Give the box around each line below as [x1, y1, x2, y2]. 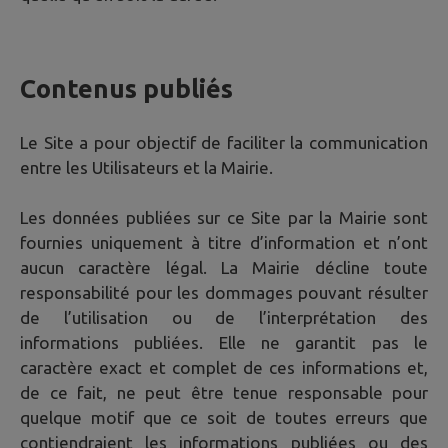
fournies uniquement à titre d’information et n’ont [20, 232, 428, 252]
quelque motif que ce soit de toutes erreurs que [20, 407, 428, 427]
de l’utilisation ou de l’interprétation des [20, 307, 428, 327]
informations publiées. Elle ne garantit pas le [20, 332, 428, 352]
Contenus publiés [20, 74, 233, 104]
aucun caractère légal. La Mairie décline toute [20, 257, 428, 277]
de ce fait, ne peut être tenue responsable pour [20, 382, 428, 402]
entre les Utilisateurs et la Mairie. [20, 157, 273, 177]
